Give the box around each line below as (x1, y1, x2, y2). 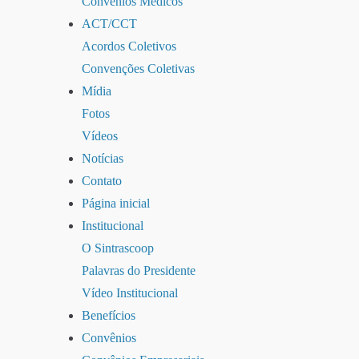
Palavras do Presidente (82, 264, 196, 277)
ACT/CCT (82, 17, 137, 30)
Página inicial (82, 196, 150, 210)
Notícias (82, 151, 123, 165)
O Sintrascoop (82, 241, 154, 255)
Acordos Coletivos (82, 39, 176, 53)
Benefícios (82, 309, 135, 322)
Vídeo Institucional (82, 286, 178, 300)
